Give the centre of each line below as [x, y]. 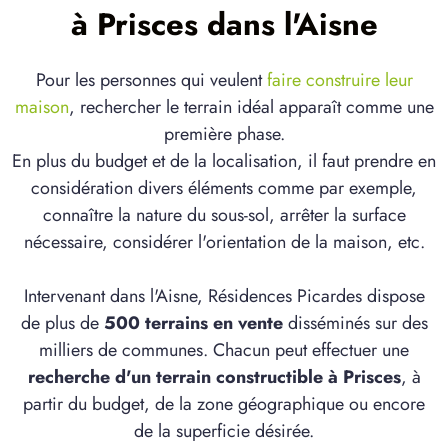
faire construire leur [339, 80]
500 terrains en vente [193, 323]
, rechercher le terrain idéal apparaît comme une [251, 107]
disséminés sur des [355, 323]
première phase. [224, 134]
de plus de [62, 323]
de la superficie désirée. [224, 431]
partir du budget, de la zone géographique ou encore [224, 404]
